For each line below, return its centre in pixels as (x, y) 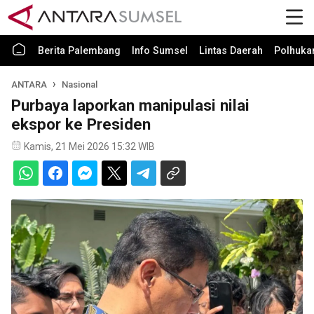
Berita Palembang (79, 51)
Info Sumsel (160, 51)
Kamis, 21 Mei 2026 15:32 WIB (89, 146)
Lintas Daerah (231, 51)
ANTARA (29, 84)
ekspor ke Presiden (81, 124)
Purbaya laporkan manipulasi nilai (130, 105)
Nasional (80, 84)
